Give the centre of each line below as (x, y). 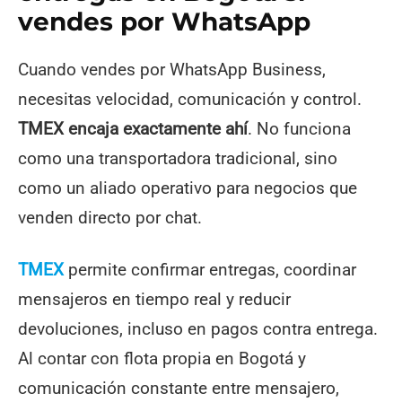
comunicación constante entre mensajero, (179, 388)
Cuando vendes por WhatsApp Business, (172, 69)
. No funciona (299, 128)
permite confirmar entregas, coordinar (210, 269)
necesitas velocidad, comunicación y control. (190, 99)
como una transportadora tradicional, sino (178, 158)
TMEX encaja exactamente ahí (133, 128)
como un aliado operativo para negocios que (188, 188)
